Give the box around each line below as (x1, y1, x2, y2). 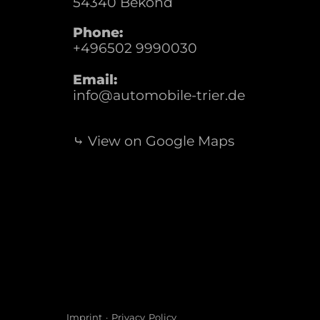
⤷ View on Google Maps (73, 133, 234, 149)
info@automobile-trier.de (73, 87, 245, 104)
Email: (73, 71, 117, 88)
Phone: (73, 24, 123, 41)
